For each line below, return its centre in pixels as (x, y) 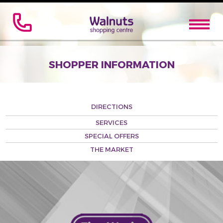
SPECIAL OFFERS (111, 136)
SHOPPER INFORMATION (111, 64)
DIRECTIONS (111, 107)
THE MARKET (111, 149)
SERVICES (111, 122)
